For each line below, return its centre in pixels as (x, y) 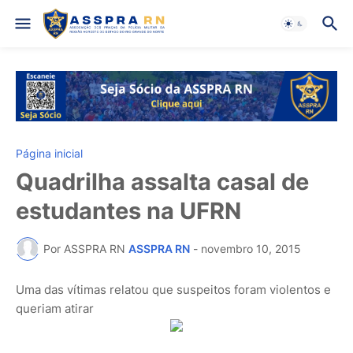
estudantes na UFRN (128, 210)
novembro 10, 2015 (251, 249)
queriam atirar (55, 308)
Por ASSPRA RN (84, 249)
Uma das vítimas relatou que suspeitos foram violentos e (173, 289)
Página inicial (49, 153)
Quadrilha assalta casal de (162, 181)
